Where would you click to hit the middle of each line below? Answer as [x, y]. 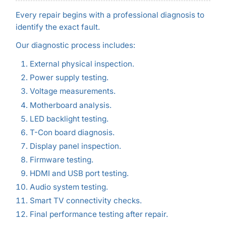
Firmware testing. [61, 159]
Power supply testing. [69, 78]
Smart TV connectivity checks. [86, 201]
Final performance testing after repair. [99, 214]
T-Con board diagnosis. [72, 132]
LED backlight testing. [69, 119]
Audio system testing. [69, 187]
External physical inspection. [82, 64]
